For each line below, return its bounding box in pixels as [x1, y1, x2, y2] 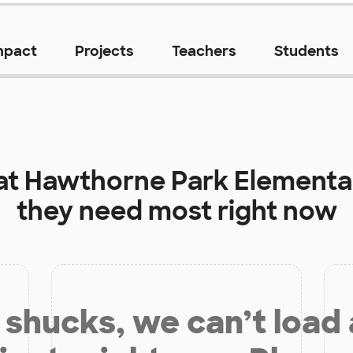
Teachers [171, 42, 236, 61]
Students [273, 42, 339, 61]
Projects [74, 42, 134, 61]
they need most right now [16, 195, 337, 229]
